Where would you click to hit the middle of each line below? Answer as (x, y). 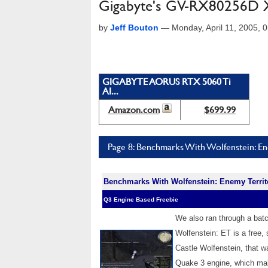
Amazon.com (134, 110)
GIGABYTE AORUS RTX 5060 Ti (167, 82)
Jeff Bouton (134, 28)
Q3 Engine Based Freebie (141, 200)
